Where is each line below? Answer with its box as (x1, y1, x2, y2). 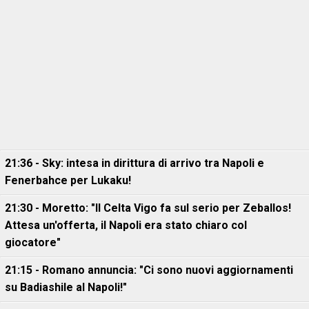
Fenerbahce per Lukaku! (5, 173, 131, 187)
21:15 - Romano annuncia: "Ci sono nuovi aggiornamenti (5, 263, 293, 277)
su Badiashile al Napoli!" (5, 280, 127, 294)
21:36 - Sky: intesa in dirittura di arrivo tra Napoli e (5, 156, 264, 170)
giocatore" (5, 235, 61, 249)
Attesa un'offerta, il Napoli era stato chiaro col (5, 218, 247, 232)
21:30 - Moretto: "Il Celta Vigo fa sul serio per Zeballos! (5, 201, 291, 215)
